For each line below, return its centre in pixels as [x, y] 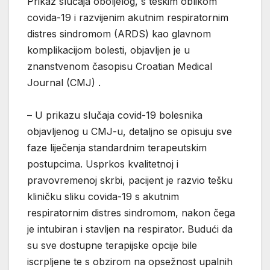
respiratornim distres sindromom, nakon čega [131, 212]
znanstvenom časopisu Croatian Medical [120, 66]
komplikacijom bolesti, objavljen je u [108, 50]
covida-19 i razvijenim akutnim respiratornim [128, 17]
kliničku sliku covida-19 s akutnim [103, 196]
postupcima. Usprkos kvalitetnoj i [103, 164]
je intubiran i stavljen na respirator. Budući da [130, 229]
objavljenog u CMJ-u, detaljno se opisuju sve [130, 131]
